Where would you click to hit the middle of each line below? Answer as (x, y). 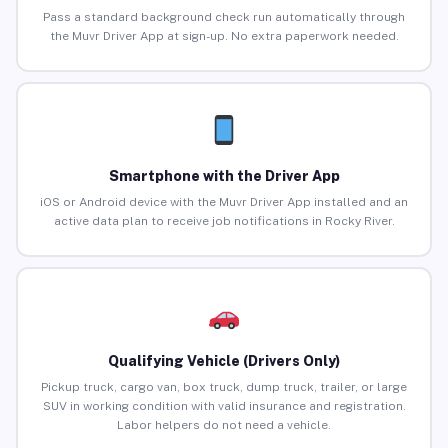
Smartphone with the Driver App (224, 176)
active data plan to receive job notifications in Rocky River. (224, 221)
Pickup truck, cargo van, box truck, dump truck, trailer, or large (224, 387)
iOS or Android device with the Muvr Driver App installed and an (224, 202)
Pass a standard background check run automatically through (224, 17)
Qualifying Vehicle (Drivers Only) (224, 361)
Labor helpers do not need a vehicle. (224, 425)
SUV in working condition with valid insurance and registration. (224, 406)
